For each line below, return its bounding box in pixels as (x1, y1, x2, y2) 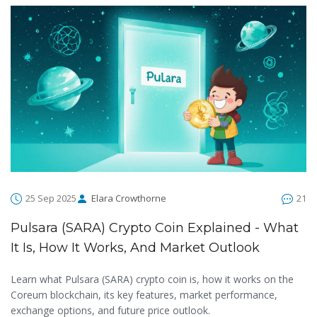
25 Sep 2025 (25, 192, 76, 205)
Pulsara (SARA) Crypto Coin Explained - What (11, 220, 299, 236)
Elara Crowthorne (91, 192, 166, 205)
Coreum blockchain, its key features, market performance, (11, 288, 277, 302)
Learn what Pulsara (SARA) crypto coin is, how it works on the (11, 272, 294, 287)
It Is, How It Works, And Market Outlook (11, 240, 260, 256)
